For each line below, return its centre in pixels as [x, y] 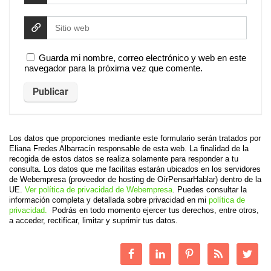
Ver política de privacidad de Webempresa [99, 190]
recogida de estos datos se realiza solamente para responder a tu [124, 159]
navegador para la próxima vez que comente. [113, 68]
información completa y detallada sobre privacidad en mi [109, 200]
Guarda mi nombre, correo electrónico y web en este [142, 58]
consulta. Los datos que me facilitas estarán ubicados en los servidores [135, 169]
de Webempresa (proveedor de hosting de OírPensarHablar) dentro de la [135, 180]
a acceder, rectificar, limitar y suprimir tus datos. [95, 221]
